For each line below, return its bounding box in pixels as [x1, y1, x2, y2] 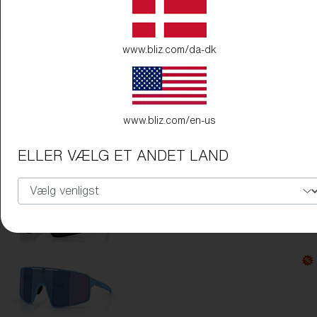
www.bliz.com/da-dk [122, 44, 217, 54]
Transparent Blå [69, 55, 152, 67]
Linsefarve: [11, 80, 76, 91]
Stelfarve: [11, 55, 69, 67]
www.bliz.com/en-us [123, 115, 216, 125]
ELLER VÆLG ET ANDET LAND [18, 147, 229, 163]
